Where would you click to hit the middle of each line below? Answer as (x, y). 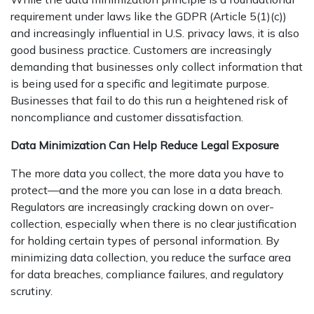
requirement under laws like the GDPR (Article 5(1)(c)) (149, 16)
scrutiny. (32, 291)
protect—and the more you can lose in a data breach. (146, 190)
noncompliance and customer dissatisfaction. (127, 117)
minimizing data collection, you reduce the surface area (151, 257)
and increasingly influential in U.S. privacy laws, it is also (155, 33)
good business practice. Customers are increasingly (141, 50)
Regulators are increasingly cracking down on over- (142, 207)
